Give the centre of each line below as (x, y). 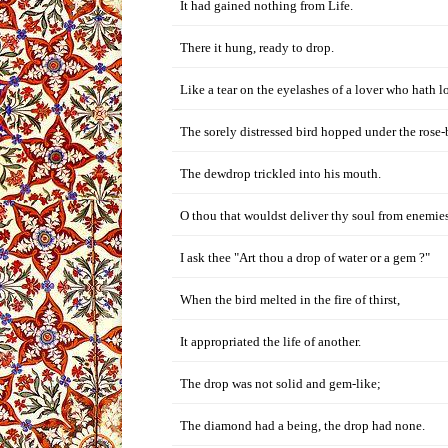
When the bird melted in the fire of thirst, (290, 299)
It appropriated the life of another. (270, 341)
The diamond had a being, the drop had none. (302, 425)
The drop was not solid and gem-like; (280, 383)
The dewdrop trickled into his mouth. (280, 173)
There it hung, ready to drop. (257, 47)
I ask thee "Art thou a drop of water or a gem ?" (305, 257)
